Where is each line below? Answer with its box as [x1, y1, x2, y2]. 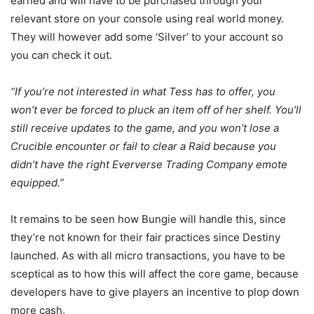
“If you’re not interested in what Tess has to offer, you [11, 85, 275, 99]
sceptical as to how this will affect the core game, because [11, 267, 299, 281]
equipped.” [11, 176, 64, 190]
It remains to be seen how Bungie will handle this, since [11, 212, 286, 226]
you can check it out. [11, 48, 112, 62]
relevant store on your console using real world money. [11, 12, 284, 26]
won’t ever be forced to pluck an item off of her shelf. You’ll [11, 103, 301, 117]
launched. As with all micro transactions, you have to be [11, 249, 285, 263]
